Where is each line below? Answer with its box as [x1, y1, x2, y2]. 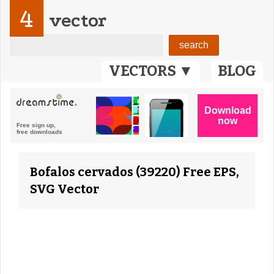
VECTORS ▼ [109, 62, 193, 80]
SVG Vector [30, 182, 99, 196]
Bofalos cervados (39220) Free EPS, [30, 165, 239, 179]
